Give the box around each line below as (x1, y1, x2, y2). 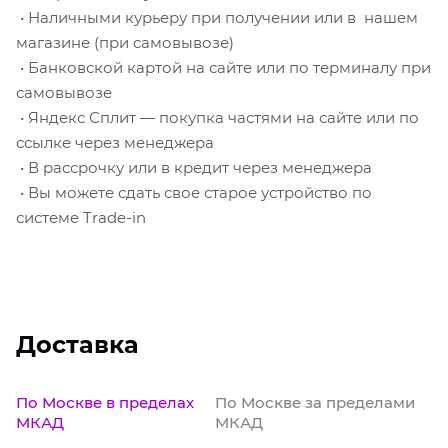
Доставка (16, 329, 139, 359)
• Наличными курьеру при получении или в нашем (16, 7, 418, 27)
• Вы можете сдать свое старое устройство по (16, 182, 372, 202)
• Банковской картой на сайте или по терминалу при (16, 57, 431, 77)
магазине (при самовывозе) (16, 32, 234, 52)
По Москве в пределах (16, 392, 194, 412)
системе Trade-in (16, 207, 146, 227)
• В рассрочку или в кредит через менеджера (16, 157, 372, 177)
